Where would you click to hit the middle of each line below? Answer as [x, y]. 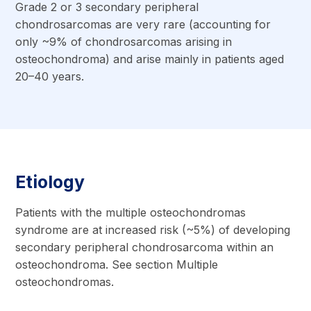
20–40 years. [50, 76]
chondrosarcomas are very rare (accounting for [143, 24]
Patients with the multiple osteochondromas [131, 213]
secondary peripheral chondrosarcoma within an [145, 247]
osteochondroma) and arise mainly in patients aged [150, 59]
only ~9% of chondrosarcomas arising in [124, 41]
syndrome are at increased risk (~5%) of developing [153, 230]
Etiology [50, 182]
